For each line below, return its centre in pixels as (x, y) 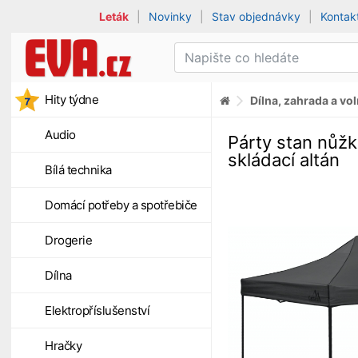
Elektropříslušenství (97, 310)
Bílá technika (78, 170)
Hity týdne (72, 99)
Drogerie (68, 240)
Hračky (63, 346)
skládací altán (284, 159)
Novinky (171, 16)
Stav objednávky (257, 16)
